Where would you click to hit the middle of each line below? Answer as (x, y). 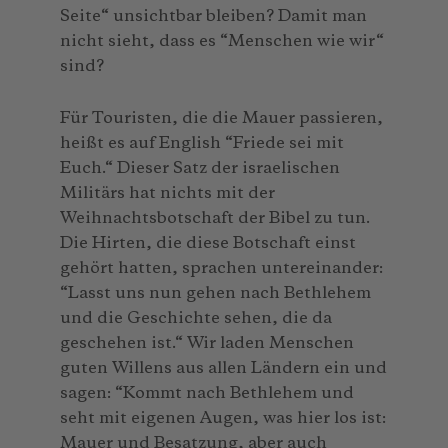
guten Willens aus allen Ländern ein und (223, 368)
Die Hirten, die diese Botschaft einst (208, 243)
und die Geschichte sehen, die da (196, 318)
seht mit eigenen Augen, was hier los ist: (223, 418)
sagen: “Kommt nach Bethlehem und (207, 393)
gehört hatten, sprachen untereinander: (221, 268)
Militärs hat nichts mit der (167, 193)
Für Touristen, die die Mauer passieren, (221, 118)
